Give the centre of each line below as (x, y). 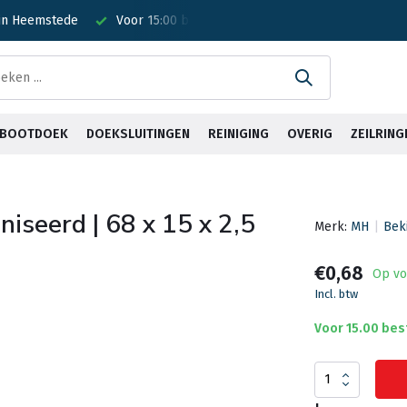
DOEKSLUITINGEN (138, 134)
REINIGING (238, 134)
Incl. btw (336, 294)
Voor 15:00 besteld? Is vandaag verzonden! (239, 20)
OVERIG (310, 134)
